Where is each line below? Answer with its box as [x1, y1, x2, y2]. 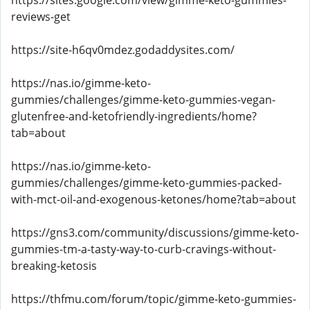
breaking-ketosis [11, 258, 97, 273]
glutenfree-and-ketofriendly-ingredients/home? [11, 109, 257, 124]
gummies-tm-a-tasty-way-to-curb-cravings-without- [11, 241, 276, 257]
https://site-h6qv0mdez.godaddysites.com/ [11, 42, 235, 57]
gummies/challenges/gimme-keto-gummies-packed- [11, 175, 282, 190]
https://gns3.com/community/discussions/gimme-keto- [11, 225, 299, 240]
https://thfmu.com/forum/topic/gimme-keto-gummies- [11, 291, 296, 307]
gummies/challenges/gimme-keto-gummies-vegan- [11, 92, 275, 107]
